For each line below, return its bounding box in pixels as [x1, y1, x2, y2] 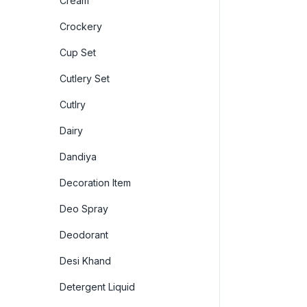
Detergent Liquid [60, 280, 135, 293]
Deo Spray [60, 202, 108, 214]
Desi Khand [60, 254, 111, 267]
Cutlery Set [60, 72, 110, 84]
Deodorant [60, 228, 108, 241]
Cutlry [60, 98, 86, 110]
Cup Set [60, 46, 96, 58]
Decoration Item [60, 176, 131, 188]
